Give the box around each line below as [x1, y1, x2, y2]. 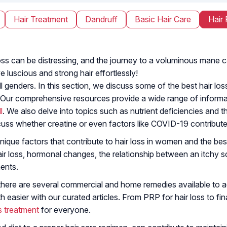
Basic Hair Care [135, 14, 191, 24]
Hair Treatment [14, 14, 68, 24]
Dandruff [85, 14, 118, 24]
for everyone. [39, 204, 91, 215]
